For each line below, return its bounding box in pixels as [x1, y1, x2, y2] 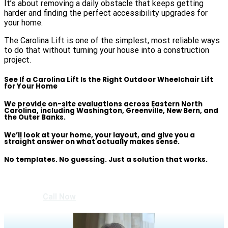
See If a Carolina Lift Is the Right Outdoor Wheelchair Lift [4, 74, 213, 84]
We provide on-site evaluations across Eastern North [4, 99, 203, 109]
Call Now [43, 192, 76, 202]
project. [4, 55, 31, 65]
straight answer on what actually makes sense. [4, 136, 180, 147]
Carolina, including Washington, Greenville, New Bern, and [4, 105, 218, 116]
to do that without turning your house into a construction [4, 45, 209, 55]
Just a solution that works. [108, 155, 208, 165]
